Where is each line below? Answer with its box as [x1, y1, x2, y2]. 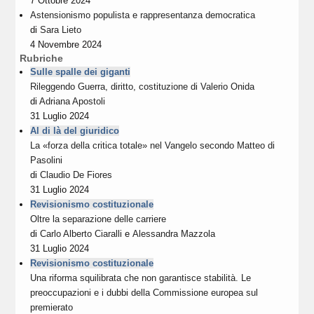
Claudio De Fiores [40, 170, 113, 181]
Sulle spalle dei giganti [30, 67, 131, 78]
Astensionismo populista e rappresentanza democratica [30, 10, 256, 21]
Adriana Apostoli [39, 96, 106, 107]
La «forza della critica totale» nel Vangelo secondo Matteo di [30, 140, 275, 151]
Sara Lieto [40, 25, 82, 36]
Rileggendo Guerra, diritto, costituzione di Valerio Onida [30, 81, 255, 93]
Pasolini [30, 155, 63, 166]
